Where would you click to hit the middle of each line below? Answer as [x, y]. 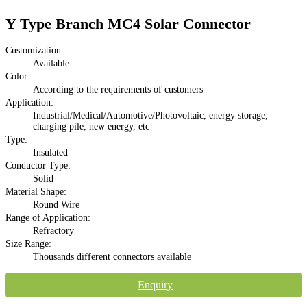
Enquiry [155, 284]
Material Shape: [36, 191]
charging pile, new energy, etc [91, 126]
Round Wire [56, 204]
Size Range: [28, 243]
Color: [18, 76]
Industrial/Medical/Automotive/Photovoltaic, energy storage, [150, 115]
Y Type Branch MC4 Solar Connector [128, 24]
